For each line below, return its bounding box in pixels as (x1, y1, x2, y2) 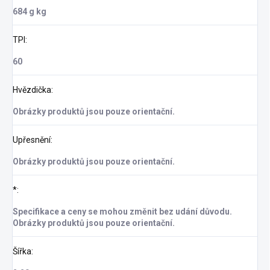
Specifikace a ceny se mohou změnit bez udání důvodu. (13, 207, 232, 217)
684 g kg (13, 7, 46, 17)
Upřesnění (13, 135, 51, 145)
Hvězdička (13, 85, 51, 95)
